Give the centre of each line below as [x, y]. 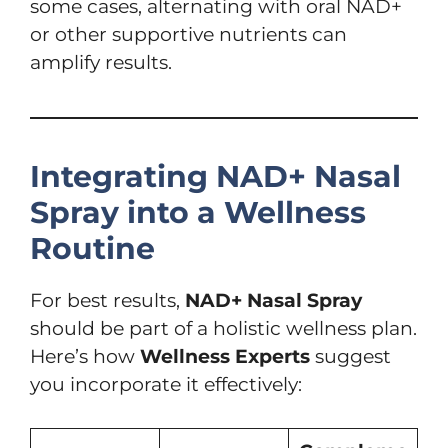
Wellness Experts [225, 357]
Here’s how [85, 357]
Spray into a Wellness [198, 213]
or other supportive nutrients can [188, 35]
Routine [92, 249]
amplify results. [101, 63]
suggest [350, 357]
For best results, [107, 301]
